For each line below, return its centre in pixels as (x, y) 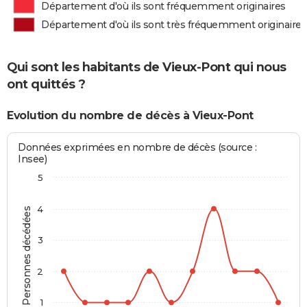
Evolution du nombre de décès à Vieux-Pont (130, 116)
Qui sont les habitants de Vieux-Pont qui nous (147, 67)
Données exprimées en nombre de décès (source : (137, 147)
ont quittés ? (46, 85)
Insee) (33, 159)
